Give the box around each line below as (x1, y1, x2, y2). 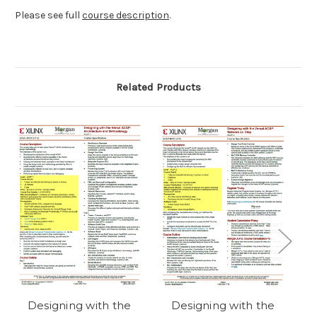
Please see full (15, 9, 82, 22)
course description (82, 9, 169, 22)
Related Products (116, 81, 201, 94)
